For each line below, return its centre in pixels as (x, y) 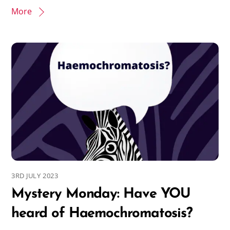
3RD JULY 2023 (35, 176)
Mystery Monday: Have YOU (101, 195)
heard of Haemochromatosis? (104, 214)
